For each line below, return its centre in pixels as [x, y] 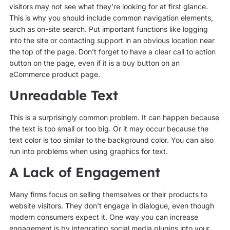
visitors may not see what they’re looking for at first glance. [108, 6]
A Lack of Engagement [84, 172]
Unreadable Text [63, 95]
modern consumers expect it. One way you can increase [103, 217]
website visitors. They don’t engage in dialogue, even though [111, 206]
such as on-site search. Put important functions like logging [108, 29]
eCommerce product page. [54, 74]
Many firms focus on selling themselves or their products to [108, 195]
